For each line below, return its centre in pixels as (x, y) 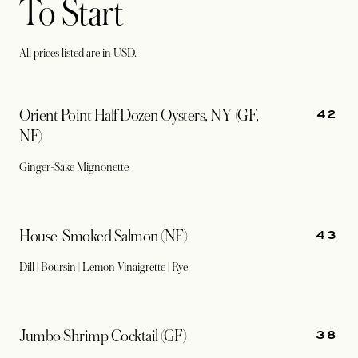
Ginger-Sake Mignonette (74, 167)
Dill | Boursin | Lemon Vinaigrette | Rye (105, 267)
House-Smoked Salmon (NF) (103, 237)
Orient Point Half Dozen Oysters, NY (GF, (139, 116)
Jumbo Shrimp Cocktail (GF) (103, 336)
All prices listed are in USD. (78, 53)
